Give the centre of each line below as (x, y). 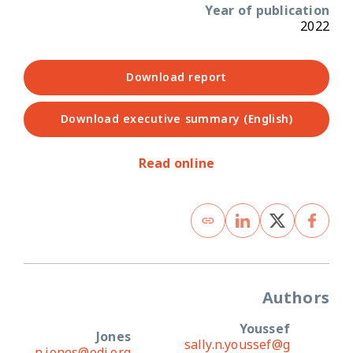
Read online (176, 163)
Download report (176, 77)
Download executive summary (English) (176, 119)
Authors (295, 298)
